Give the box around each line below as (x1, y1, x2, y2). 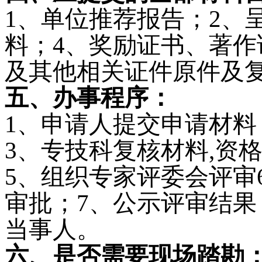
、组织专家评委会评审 (17, 163, 257, 190)
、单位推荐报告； (17, 5, 209, 32)
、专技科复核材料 (17, 137, 209, 164)
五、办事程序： (5, 84, 173, 111)
